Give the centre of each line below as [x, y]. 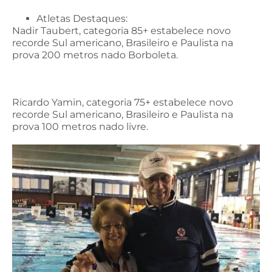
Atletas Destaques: [82, 18]
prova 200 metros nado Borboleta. [95, 55]
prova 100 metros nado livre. [80, 127]
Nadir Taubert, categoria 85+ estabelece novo [121, 30]
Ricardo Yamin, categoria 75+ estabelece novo [123, 103]
